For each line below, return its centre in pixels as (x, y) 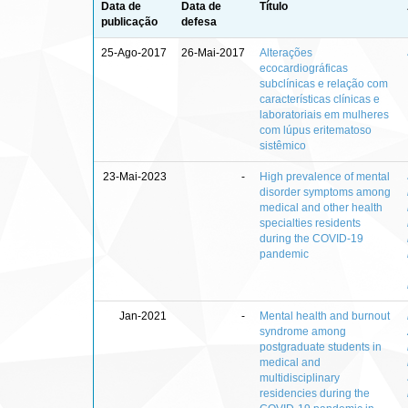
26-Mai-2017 (213, 52)
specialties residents (310, 223)
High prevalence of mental (325, 176)
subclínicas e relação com (324, 83)
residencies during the (315, 393)
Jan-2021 (143, 316)
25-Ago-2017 (134, 52)
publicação (129, 21)
